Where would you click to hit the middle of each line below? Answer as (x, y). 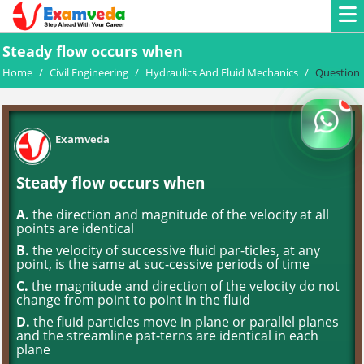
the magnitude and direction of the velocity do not (184, 286)
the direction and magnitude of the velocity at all (179, 214)
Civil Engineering (89, 72)
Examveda (82, 139)
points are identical (75, 228)
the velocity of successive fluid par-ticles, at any (175, 250)
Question (338, 72)
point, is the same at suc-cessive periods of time (163, 264)
